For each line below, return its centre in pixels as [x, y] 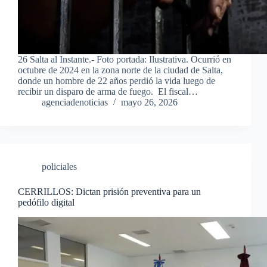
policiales [59, 167]
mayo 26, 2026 [149, 103]
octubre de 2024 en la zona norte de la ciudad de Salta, [120, 70]
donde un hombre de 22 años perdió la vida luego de [117, 81]
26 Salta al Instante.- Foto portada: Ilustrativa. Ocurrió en [125, 60]
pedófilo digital [46, 203]
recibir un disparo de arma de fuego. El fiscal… [108, 92]
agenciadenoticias [75, 103]
